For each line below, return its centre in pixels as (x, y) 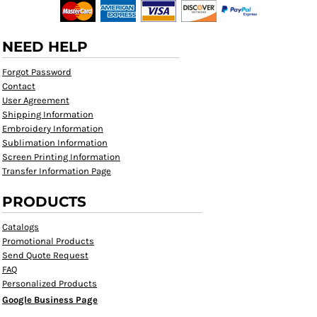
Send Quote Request (45, 255)
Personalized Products (50, 283)
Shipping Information (48, 114)
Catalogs (21, 227)
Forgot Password (37, 72)
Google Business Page (50, 300)
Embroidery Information (53, 128)
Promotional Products (48, 241)
